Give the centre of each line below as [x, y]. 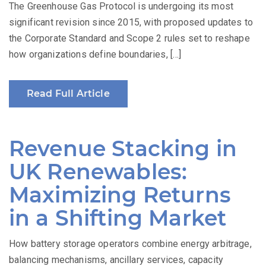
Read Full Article [68, 94]
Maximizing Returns [120, 195]
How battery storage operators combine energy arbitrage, [130, 244]
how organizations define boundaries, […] [95, 55]
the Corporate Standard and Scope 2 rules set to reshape [129, 39]
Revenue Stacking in [123, 149]
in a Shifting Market [118, 218]
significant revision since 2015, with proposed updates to [131, 23]
